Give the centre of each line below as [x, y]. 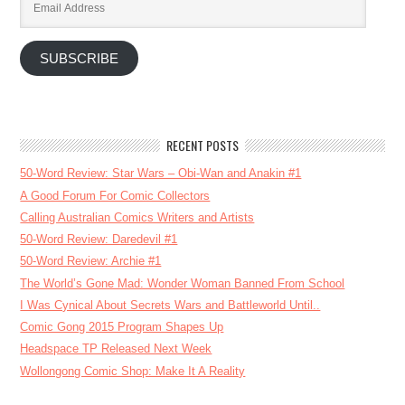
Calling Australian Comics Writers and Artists [137, 217]
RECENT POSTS [202, 146]
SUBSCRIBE [80, 58]
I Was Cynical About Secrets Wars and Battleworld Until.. [170, 305]
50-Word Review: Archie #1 [91, 261]
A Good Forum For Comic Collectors [115, 195]
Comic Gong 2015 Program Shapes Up [122, 327]
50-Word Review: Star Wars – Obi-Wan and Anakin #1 [161, 174]
